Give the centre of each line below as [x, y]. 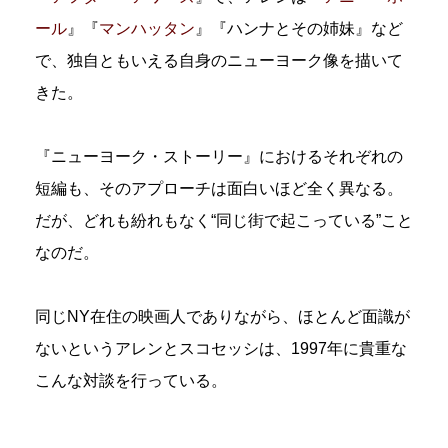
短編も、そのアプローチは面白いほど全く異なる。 [219, 188]
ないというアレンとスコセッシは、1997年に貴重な [221, 348]
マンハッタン [147, 28]
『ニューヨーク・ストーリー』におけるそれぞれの [219, 156]
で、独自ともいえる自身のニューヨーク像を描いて [219, 60]
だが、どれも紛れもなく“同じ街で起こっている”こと [224, 220]
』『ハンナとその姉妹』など [299, 28]
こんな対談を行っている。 [131, 380]
